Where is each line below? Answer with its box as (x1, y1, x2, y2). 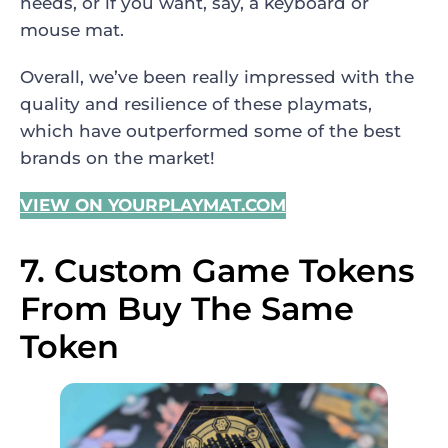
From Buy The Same (20, 288, 354, 328)
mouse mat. (20, 19, 124, 40)
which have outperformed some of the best (20, 120, 401, 141)
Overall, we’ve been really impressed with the (20, 66, 414, 87)
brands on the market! (20, 147, 215, 168)
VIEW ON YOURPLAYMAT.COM (20, 194, 286, 215)
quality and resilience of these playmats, (20, 93, 372, 114)
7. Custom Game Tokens (20, 250, 414, 290)
